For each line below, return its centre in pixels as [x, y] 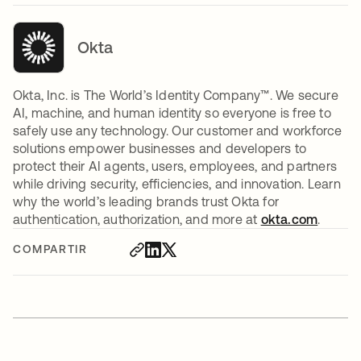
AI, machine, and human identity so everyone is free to [172, 113]
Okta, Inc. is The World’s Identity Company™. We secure [176, 95]
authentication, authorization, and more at [137, 220]
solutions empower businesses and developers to [160, 149]
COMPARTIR [50, 249]
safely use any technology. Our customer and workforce [178, 131]
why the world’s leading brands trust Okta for [146, 202]
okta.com [289, 220]
